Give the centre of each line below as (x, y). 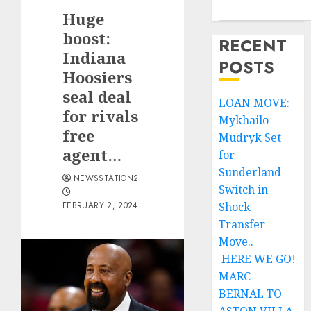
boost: (86, 38)
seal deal (97, 96)
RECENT (253, 45)
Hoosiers (97, 77)
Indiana (94, 58)
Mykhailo (244, 120)
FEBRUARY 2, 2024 (100, 205)
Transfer (242, 224)
